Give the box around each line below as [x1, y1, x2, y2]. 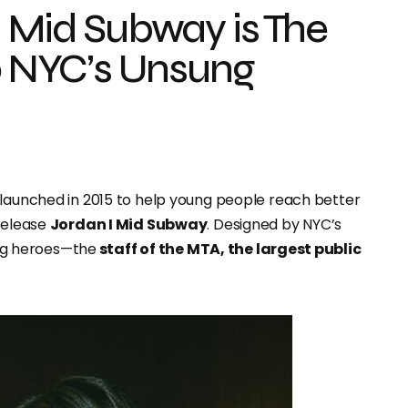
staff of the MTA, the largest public [96, 239, 362, 260]
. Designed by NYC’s [207, 214, 342, 235]
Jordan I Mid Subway [49, 214, 208, 235]
